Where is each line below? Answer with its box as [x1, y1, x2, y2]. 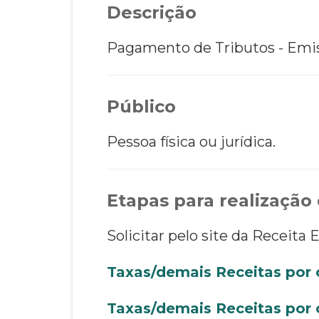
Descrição [107, 1, 197, 23]
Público [107, 95, 176, 117]
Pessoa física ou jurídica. [107, 132, 276, 150]
